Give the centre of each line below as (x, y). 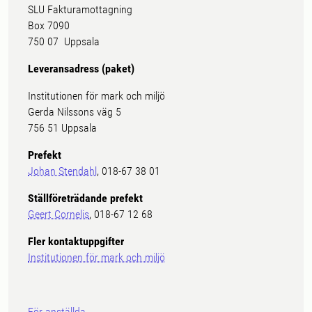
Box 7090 (49, 25)
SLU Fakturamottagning (80, 9)
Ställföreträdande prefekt (85, 198)
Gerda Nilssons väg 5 (75, 112)
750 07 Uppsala (64, 41)
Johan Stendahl (62, 171)
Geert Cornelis (58, 214)
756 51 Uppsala (62, 128)
